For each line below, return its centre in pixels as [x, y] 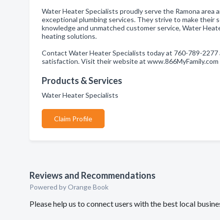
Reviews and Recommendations [93, 175]
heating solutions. [69, 36]
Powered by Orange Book [69, 187]
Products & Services [82, 81]
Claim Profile [73, 119]
